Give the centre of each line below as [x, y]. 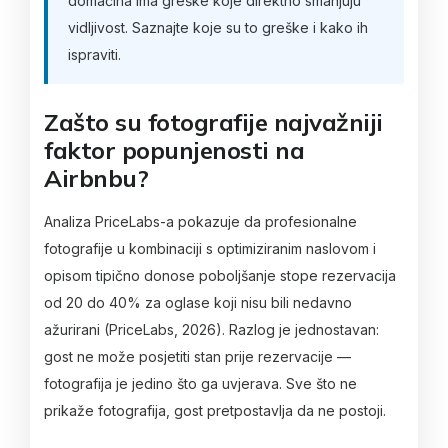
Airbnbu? [96, 177]
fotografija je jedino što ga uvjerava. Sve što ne [200, 384]
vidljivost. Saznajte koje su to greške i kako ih [218, 27]
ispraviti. [94, 54]
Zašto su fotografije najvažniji [213, 121]
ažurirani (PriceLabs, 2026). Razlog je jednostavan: [211, 330]
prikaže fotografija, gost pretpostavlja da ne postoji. [215, 411]
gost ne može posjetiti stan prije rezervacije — [197, 357]
